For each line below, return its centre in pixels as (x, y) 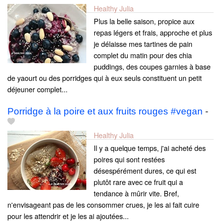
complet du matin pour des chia (143, 55)
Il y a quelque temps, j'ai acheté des (150, 147)
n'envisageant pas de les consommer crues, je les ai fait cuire (103, 204)
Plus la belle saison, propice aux (144, 21)
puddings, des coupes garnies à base (152, 66)
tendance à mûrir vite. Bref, (136, 193)
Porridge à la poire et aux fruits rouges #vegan (105, 111)
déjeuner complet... (37, 89)
